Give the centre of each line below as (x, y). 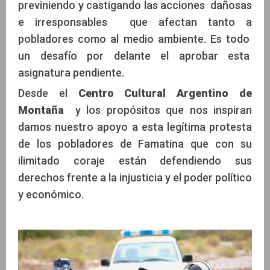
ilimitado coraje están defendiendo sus (135, 161)
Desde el (48, 93)
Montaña (44, 110)
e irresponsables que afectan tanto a (135, 22)
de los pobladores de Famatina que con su (135, 144)
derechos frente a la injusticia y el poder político (135, 178)
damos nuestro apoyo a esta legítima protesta (135, 127)
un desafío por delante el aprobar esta (135, 56)
